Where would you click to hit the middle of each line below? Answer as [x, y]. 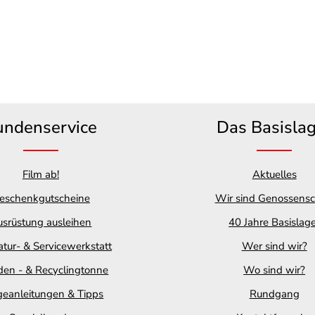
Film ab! [40, 174]
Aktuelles [274, 174]
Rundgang [274, 294]
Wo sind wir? [275, 270]
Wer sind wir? [274, 246]
